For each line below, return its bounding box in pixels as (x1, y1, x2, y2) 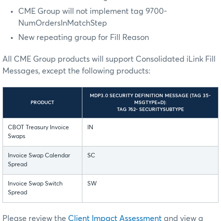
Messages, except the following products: (2, 67, 150, 75)
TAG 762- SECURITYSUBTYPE (116, 107, 184, 112)
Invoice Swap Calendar (8, 152, 70, 159)
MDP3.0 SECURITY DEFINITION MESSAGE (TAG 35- (90, 93, 211, 98)
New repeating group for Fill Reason (18, 33, 149, 41)
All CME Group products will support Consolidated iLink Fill (2, 55, 216, 63)
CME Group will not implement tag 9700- (18, 7, 167, 15)
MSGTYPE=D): (134, 100, 167, 105)
